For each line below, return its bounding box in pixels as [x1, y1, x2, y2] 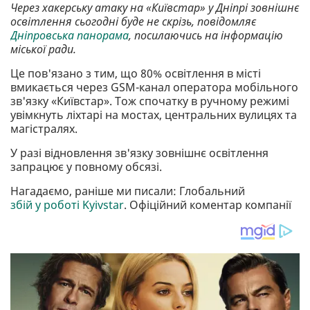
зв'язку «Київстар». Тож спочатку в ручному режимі [10, 93, 289, 109]
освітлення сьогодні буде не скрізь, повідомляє [10, 14, 256, 30]
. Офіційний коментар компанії [124, 197, 291, 213]
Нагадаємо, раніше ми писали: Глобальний [10, 183, 245, 199]
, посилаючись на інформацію [129, 28, 283, 44]
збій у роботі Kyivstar [10, 197, 124, 213]
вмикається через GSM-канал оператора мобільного [10, 80, 298, 95]
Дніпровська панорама [10, 28, 129, 44]
